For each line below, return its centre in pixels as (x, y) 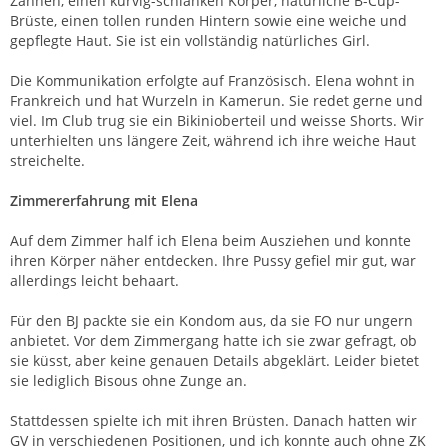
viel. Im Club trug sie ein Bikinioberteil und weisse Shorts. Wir (217, 120)
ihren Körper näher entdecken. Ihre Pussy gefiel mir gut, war (213, 260)
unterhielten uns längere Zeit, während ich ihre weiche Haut (213, 140)
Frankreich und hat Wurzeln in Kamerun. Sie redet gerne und (216, 100)
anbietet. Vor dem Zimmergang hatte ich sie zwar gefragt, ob (213, 340)
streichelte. (47, 160)
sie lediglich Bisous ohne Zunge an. (128, 380)
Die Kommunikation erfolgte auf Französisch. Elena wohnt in (212, 80)
